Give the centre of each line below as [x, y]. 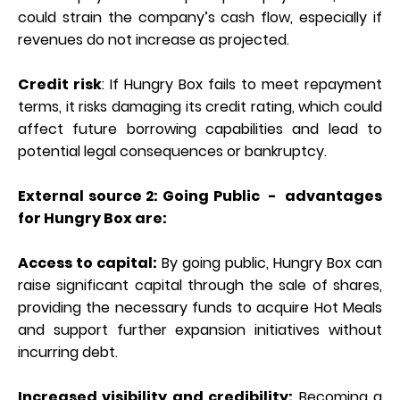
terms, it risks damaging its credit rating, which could [200, 106]
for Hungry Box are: [92, 218]
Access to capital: [87, 262]
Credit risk [60, 84]
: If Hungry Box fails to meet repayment [242, 84]
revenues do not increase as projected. [154, 39]
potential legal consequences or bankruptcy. [172, 151]
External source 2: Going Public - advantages [200, 196]
